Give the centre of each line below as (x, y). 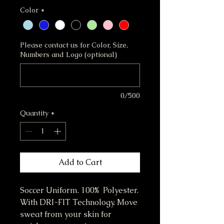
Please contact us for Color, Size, (74, 45)
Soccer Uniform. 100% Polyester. (79, 190)
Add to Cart (80, 162)
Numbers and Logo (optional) (68, 55)
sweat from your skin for (66, 214)
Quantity (34, 113)
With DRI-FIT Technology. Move (79, 202)
